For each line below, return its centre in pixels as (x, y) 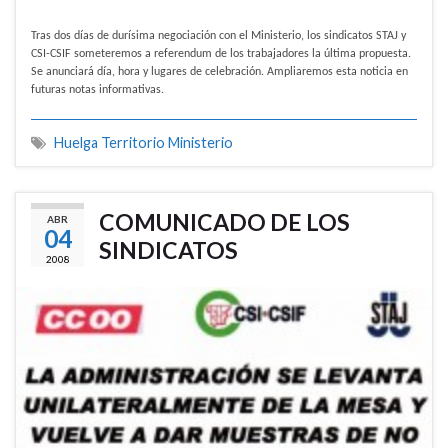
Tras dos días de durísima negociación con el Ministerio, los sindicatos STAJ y (218, 36)
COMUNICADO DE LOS (224, 222)
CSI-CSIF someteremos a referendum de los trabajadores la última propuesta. (221, 54)
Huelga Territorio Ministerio (143, 143)
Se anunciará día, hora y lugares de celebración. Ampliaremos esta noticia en (219, 72)
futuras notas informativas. (97, 90)
